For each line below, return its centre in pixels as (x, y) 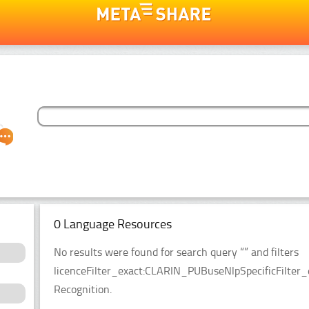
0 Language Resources (113, 224)
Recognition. (83, 289)
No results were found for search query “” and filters (176, 252)
